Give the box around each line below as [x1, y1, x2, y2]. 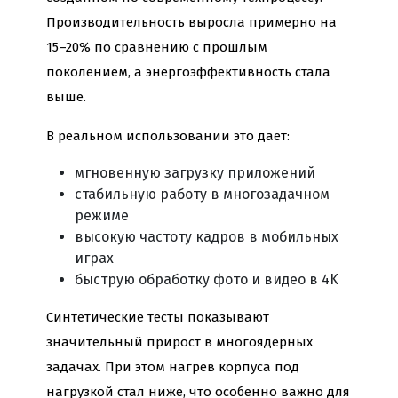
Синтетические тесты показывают [46, 309, 269, 326]
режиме [75, 207, 129, 225]
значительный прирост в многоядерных [46, 334, 313, 351]
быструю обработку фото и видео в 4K [75, 271, 338, 289]
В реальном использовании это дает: [46, 128, 290, 145]
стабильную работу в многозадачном [75, 186, 330, 203]
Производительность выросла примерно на [46, 14, 337, 31]
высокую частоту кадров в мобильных [75, 228, 338, 246]
